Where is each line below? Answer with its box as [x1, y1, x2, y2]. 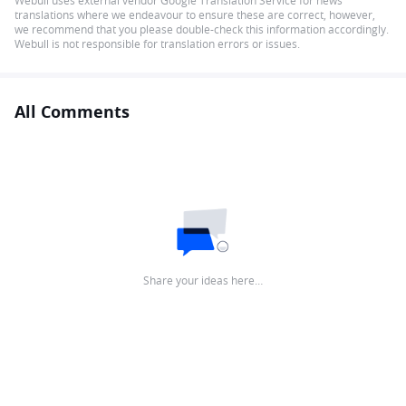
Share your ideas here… [143, 273, 263, 287]
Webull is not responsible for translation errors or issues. [14, 36, 300, 51]
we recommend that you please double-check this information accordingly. [14, 22, 389, 36]
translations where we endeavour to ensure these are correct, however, [14, 7, 375, 22]
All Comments [14, 101, 130, 123]
